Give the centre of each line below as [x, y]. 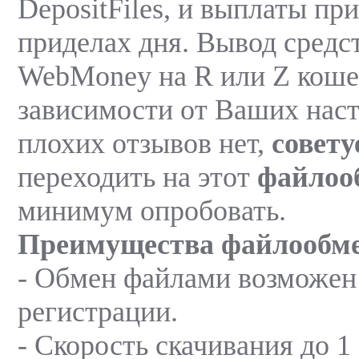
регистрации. [98, 311]
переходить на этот [137, 177]
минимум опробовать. [152, 210]
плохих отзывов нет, [145, 143]
